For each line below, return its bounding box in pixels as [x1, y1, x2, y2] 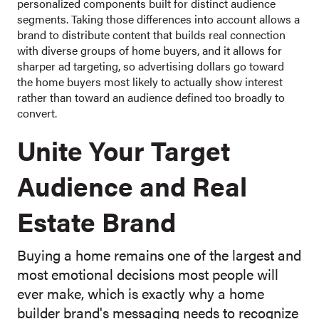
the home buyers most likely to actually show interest [17, 73, 283, 90]
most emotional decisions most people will [17, 263, 278, 285]
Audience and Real [17, 167, 247, 205]
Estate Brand [17, 202, 176, 241]
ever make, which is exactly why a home [17, 283, 264, 304]
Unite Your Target [17, 131, 230, 169]
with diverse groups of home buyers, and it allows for [17, 42, 282, 59]
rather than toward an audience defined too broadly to [17, 89, 285, 106]
